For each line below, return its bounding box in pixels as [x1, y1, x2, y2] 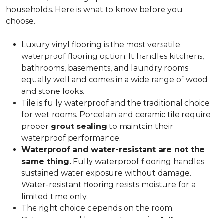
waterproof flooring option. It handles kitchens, [21, 52, 204, 61]
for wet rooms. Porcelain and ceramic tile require [21, 110, 211, 119]
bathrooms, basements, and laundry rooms [21, 63, 188, 73]
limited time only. [21, 192, 88, 201]
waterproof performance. [21, 133, 121, 143]
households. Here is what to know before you [6, 5, 182, 14]
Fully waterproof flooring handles [71, 157, 204, 166]
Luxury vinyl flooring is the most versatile [21, 40, 180, 49]
